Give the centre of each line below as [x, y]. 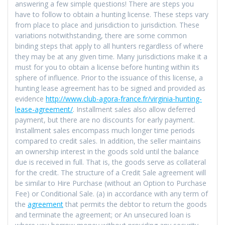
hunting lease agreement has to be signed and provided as [110, 88]
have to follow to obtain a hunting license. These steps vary [112, 14]
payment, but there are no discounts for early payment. [105, 120]
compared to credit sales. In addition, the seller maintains [108, 141]
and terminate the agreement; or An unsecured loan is [103, 214]
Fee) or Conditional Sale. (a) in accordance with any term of [111, 193]
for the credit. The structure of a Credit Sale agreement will [110, 172]
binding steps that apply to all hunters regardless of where [109, 46]
